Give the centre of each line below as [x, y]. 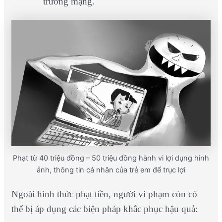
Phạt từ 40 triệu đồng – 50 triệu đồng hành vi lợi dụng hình [111, 158]
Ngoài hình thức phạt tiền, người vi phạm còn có [104, 194]
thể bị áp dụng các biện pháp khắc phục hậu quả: [104, 209]
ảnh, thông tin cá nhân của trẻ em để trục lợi [111, 170]
